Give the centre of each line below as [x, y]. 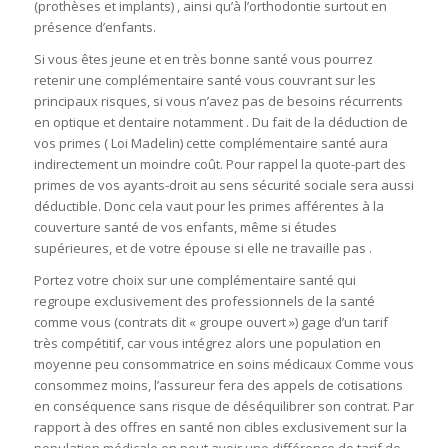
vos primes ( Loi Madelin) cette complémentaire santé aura [210, 143]
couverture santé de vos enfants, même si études [185, 227]
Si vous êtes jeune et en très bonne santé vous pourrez [203, 59]
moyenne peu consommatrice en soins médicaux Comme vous [223, 364]
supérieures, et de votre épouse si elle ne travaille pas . [202, 248]
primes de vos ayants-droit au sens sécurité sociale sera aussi [223, 185]
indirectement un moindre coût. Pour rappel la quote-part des [219, 164]
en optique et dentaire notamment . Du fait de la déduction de [220, 122]
